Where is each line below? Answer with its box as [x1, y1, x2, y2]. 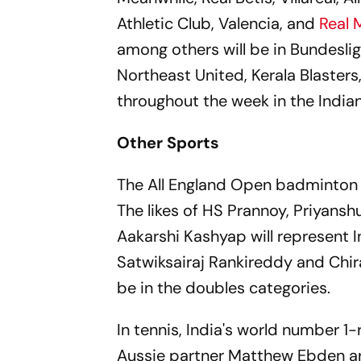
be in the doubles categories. [117, 277, 331, 298]
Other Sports [117, 132, 220, 153]
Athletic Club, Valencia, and [117, 13, 316, 34]
